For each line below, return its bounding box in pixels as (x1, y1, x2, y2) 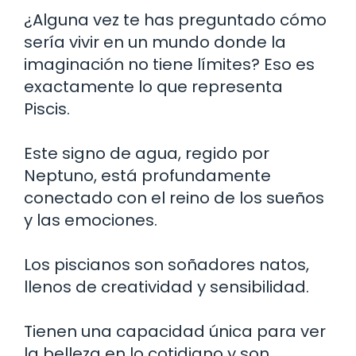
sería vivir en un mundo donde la (24, 30, 286, 53)
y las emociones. (24, 208, 157, 231)
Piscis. (24, 97, 70, 120)
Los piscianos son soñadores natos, (24, 253, 309, 276)
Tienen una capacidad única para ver (24, 319, 326, 342)
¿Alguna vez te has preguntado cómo (24, 8, 327, 31)
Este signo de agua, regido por (24, 141, 269, 164)
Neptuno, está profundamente (24, 164, 271, 187)
